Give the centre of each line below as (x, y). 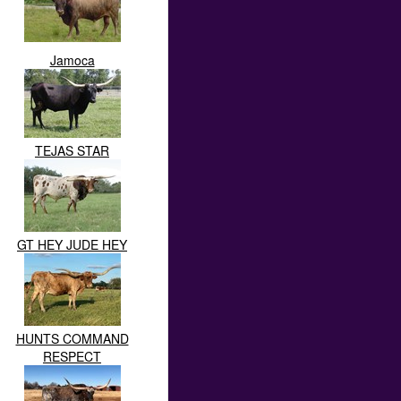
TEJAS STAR (72, 150)
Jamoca (72, 60)
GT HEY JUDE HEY (72, 244)
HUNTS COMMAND (72, 338)
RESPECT (72, 356)
